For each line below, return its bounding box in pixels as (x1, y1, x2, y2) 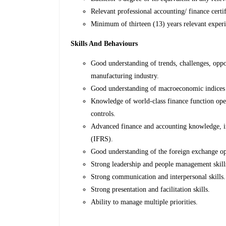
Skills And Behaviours (71, 40, 138, 48)
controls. (91, 110, 116, 118)
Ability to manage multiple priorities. (91, 198, 198, 206)
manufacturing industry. (91, 72, 159, 80)
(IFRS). (91, 135, 114, 143)
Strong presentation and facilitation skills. (91, 186, 210, 194)
